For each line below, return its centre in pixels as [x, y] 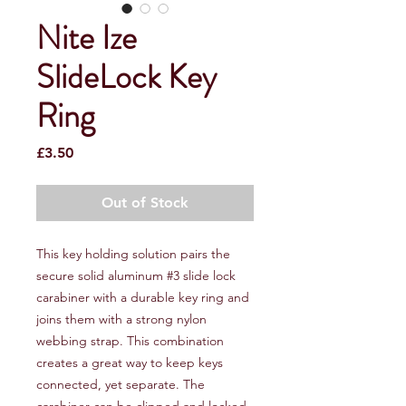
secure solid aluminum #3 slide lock [136, 275]
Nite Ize [87, 38]
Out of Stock [145, 202]
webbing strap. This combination [130, 340]
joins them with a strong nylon [121, 319]
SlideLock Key [126, 77]
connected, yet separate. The [121, 384]
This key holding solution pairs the [133, 253]
